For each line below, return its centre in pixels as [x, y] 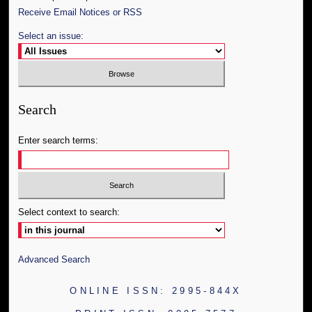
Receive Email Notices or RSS [80, 12]
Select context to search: [69, 212]
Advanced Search [54, 259]
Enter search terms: [58, 141]
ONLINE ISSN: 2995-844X [156, 290]
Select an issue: [51, 36]
